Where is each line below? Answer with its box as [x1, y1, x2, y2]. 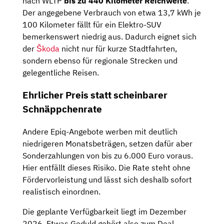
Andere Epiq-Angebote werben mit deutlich [22, 126, 177, 136]
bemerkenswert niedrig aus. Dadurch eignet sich [22, 31, 196, 42]
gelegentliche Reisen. [22, 67, 99, 78]
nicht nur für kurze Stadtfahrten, [59, 43, 177, 54]
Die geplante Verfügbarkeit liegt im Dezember [22, 206, 186, 216]
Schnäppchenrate [22, 103, 102, 115]
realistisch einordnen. [22, 186, 100, 196]
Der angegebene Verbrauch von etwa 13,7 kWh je [22, 7, 201, 18]
